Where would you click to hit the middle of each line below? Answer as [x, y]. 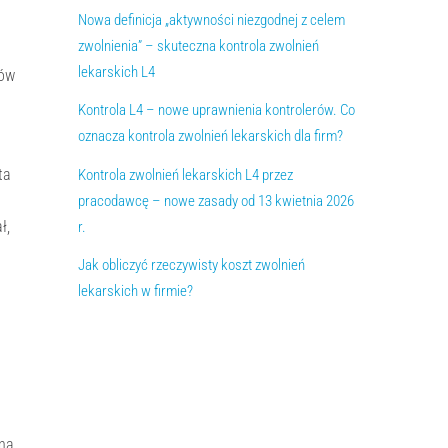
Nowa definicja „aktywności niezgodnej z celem [211, 20]
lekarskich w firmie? [135, 290]
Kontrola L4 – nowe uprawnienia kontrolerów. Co [216, 110]
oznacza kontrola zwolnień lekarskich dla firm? [210, 136]
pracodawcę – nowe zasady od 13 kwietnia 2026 [215, 200]
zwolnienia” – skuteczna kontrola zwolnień [198, 46]
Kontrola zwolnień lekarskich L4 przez [185, 174]
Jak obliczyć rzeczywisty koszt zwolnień [191, 264]
